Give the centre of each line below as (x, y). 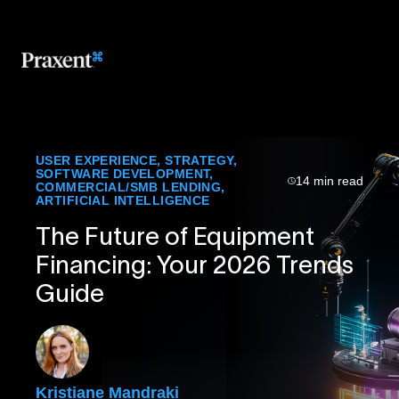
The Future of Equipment (175, 236)
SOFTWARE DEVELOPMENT (123, 174)
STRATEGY (199, 161)
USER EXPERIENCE (97, 161)
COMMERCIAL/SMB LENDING (129, 187)
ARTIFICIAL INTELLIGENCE (123, 201)
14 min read (330, 180)
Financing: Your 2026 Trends (195, 265)
